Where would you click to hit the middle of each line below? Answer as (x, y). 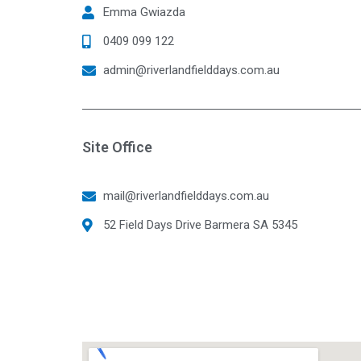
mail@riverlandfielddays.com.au (187, 195)
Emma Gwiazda (145, 12)
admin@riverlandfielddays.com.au (192, 70)
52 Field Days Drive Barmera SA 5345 (201, 224)
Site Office (117, 147)
